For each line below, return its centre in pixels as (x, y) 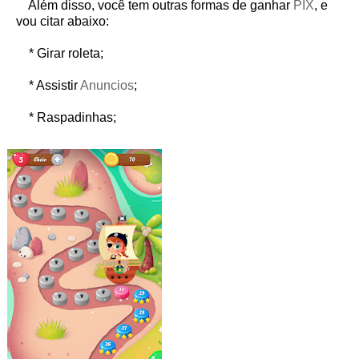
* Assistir (48, 86)
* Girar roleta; (60, 54)
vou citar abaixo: (63, 22)
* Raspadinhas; (66, 118)
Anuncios (107, 86)
